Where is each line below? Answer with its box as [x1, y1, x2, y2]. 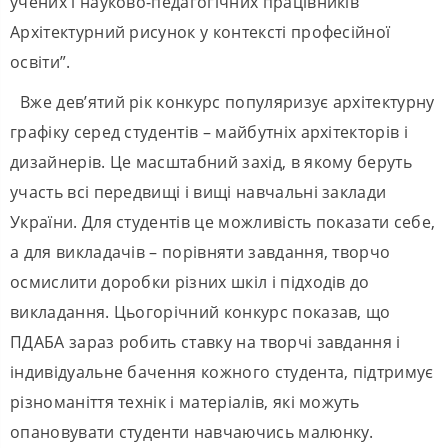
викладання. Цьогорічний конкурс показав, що [10, 300, 391, 323]
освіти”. [10, 50, 71, 73]
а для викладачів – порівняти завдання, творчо [10, 240, 391, 263]
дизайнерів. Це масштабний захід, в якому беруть [10, 150, 413, 173]
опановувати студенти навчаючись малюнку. [10, 420, 374, 443]
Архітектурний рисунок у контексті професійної [10, 20, 391, 43]
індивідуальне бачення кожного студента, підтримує [10, 360, 434, 383]
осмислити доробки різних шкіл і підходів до [10, 270, 370, 293]
